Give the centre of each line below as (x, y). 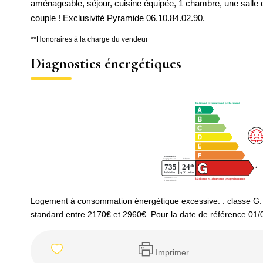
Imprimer (172, 252)
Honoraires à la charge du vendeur (92, 39)
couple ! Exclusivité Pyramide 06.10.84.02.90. (118, 18)
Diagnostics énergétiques (106, 63)
